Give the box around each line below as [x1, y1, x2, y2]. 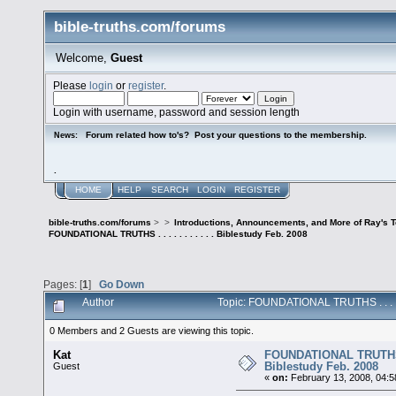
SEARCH [150, 184, 188, 194]
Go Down [99, 278, 144, 291]
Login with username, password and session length [53, 105, 301, 118]
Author [82, 296, 115, 309]
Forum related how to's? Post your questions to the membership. [86, 129, 368, 140]
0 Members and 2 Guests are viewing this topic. [49, 324, 255, 336]
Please [53, 79, 90, 91]
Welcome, [55, 50, 110, 65]
